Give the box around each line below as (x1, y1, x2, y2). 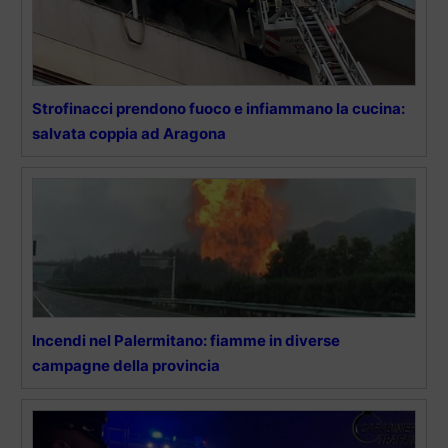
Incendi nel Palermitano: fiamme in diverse (32, 330, 340, 350)
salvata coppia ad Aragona (32, 123, 226, 143)
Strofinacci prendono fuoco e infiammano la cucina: (32, 98, 405, 118)
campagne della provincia (32, 355, 220, 375)
